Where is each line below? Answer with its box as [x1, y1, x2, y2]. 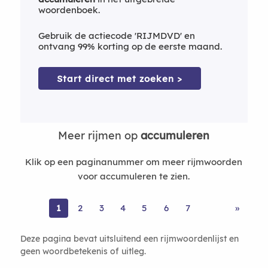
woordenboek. [38, 4, 100, 16]
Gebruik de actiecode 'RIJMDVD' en [38, 30, 195, 41]
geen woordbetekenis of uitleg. [20, 245, 146, 256]
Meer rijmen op [58, 129, 141, 142]
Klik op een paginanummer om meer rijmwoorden [25, 156, 243, 167]
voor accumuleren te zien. [78, 170, 190, 182]
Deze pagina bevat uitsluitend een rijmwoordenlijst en [20, 233, 239, 243]
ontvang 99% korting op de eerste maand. [38, 41, 222, 52]
